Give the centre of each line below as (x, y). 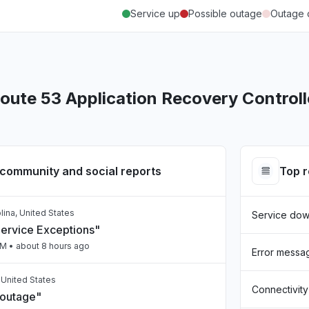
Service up (155, 13)
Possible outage (225, 13)
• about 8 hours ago (48, 246)
